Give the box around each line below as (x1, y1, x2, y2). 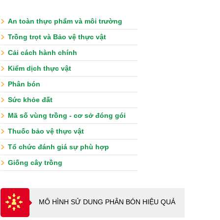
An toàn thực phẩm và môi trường (8, 17, 122, 25)
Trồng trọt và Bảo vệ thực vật (8, 32, 106, 41)
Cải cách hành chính (8, 48, 77, 56)
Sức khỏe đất (8, 95, 53, 104)
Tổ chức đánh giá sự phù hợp (8, 142, 109, 151)
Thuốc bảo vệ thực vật (8, 127, 84, 135)
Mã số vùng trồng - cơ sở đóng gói (8, 111, 126, 119)
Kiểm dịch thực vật (8, 64, 71, 72)
